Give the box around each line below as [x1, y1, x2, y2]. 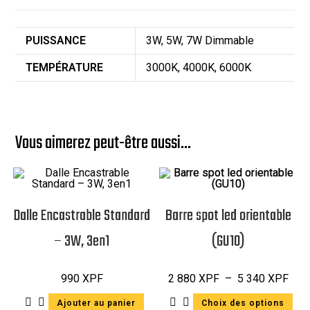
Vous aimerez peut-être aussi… [15, 129, 192, 157]
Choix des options [201, 298, 284, 308]
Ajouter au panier [57, 298, 136, 308]
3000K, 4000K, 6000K [146, 60, 252, 74]
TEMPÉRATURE [26, 60, 104, 74]
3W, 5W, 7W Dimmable [146, 33, 255, 47]
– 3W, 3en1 [54, 228, 110, 254]
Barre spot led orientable [165, 203, 291, 228]
